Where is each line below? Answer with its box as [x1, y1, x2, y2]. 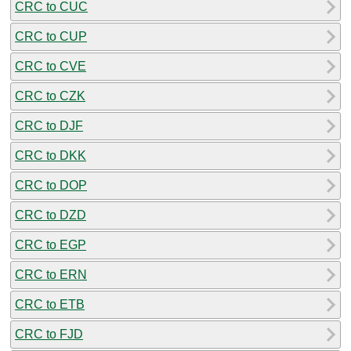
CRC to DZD [15, 208, 86, 222]
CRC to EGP [15, 237, 86, 251]
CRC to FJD [15, 327, 83, 341]
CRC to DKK [15, 148, 86, 162]
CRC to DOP [15, 178, 87, 192]
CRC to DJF [15, 118, 83, 132]
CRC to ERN [15, 267, 87, 281]
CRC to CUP [15, 29, 87, 43]
